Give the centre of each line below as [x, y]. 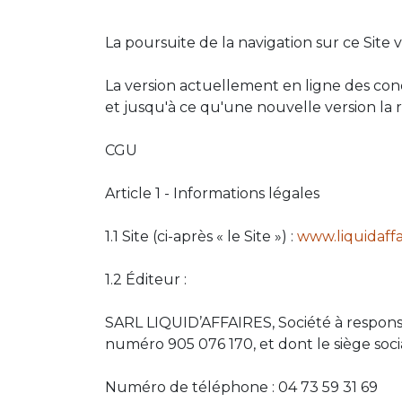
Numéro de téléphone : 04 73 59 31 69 [241, 387]
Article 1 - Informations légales [212, 193]
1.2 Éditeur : [146, 280]
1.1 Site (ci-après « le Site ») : [201, 236]
